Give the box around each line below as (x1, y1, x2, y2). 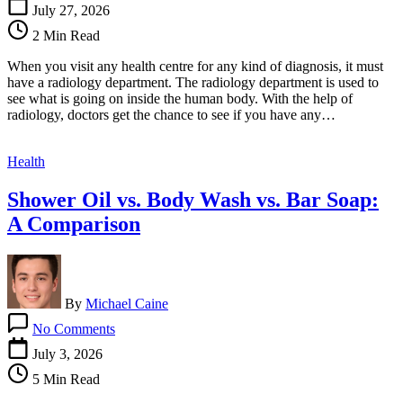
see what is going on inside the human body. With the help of (7, 91, 353, 107)
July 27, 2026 (32, 3, 110, 19)
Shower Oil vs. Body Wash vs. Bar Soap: (7, 187, 379, 211)
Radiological (114, 16, 186, 32)
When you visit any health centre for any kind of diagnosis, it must (7, 58, 383, 75)
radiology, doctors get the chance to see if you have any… (7, 107, 336, 123)
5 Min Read (29, 371, 100, 387)
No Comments (32, 320, 115, 336)
